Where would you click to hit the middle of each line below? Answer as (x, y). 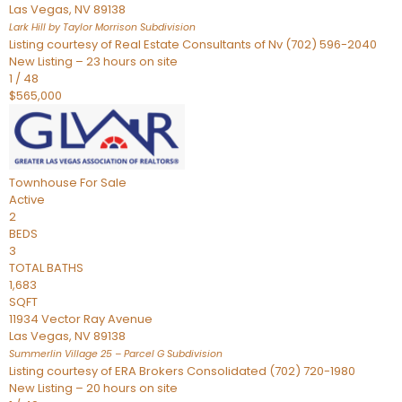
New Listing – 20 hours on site (93, 388)
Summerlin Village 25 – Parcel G (87, 354)
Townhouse (43, 183)
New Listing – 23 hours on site (93, 61)
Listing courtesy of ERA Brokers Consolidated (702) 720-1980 (182, 371)
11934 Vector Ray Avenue (81, 319)
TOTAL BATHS (46, 268)
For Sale (103, 183)
